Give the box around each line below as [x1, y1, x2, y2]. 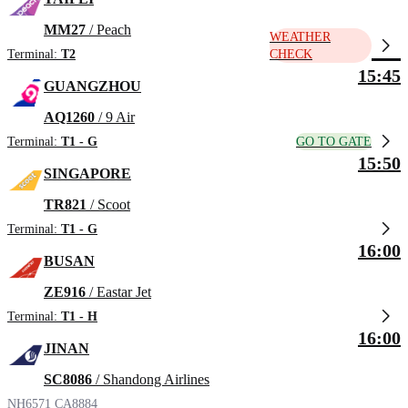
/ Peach [86, 22, 131, 38]
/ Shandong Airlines [92, 372, 209, 388]
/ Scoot [87, 197, 130, 213]
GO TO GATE [296, 134, 372, 148]
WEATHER [270, 30, 331, 45]
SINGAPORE [44, 166, 131, 182]
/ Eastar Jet [86, 284, 151, 301]
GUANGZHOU [44, 78, 141, 95]
